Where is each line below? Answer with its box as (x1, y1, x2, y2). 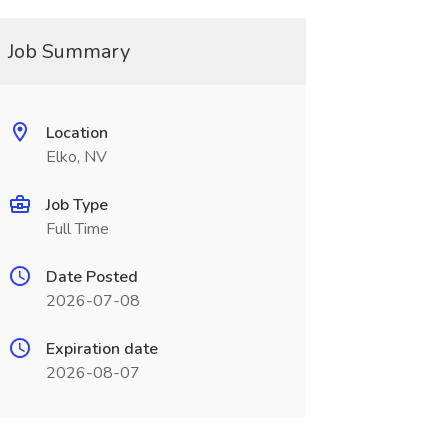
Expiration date (45, 338, 158, 360)
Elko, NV (45, 146, 107, 168)
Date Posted (45, 266, 138, 288)
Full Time (45, 218, 109, 240)
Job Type (45, 194, 108, 216)
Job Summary (7, 38, 130, 65)
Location (45, 122, 108, 144)
